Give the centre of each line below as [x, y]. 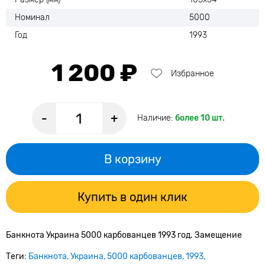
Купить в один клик [132, 197]
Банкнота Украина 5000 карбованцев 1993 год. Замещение [124, 235]
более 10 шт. [200, 118]
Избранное [192, 73]
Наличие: [156, 118]
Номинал [32, 17]
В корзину [132, 159]
